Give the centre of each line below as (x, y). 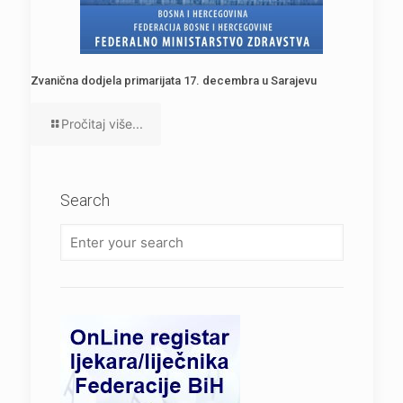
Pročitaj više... (102, 124)
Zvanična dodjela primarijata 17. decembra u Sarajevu (173, 81)
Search (85, 201)
